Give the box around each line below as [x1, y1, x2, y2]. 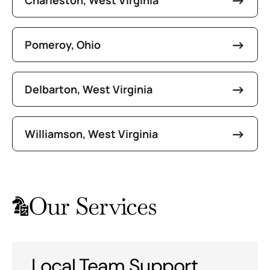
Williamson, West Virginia [25, 126, 158, 141]
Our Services [28, 190, 157, 222]
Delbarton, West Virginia [25, 81, 152, 96]
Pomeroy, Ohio [25, 37, 101, 52]
